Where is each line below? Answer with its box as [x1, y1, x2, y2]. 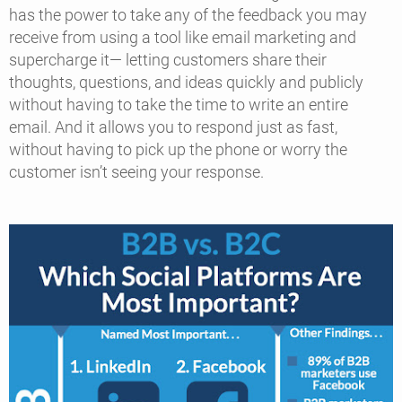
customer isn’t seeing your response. [9, 162, 267, 182]
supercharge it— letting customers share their [9, 50, 327, 70]
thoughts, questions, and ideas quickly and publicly [9, 73, 363, 92]
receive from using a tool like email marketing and [9, 28, 356, 48]
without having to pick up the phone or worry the [9, 140, 347, 160]
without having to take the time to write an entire [9, 95, 348, 115]
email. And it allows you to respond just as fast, [9, 118, 337, 137]
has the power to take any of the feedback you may [9, 5, 367, 25]
